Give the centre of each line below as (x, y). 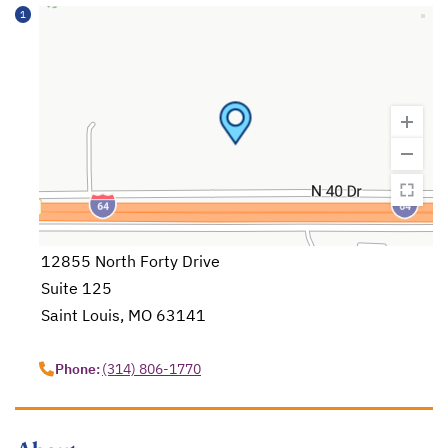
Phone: (78, 369)
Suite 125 (77, 288)
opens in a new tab (113, 342)
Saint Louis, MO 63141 (124, 315)
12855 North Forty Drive (131, 261)
